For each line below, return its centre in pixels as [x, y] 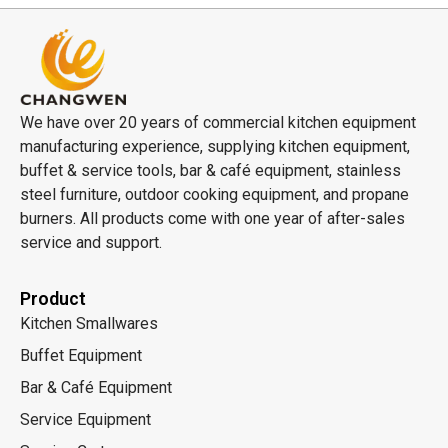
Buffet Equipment [81, 355]
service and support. [91, 243]
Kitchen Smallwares [89, 323]
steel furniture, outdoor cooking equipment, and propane [214, 195]
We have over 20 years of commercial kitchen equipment [218, 123]
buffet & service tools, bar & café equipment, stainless [210, 171]
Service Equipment [85, 419]
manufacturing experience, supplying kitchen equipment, [215, 147]
